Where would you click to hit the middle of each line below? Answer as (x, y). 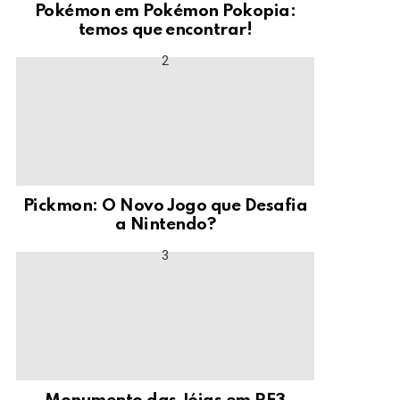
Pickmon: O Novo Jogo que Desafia (165, 206)
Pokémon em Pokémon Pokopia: (165, 12)
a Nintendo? (165, 225)
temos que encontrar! (165, 30)
